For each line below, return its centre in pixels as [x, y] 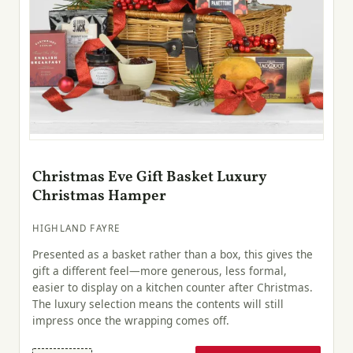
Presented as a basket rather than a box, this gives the [173, 255]
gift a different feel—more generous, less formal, [160, 271]
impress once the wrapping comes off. [131, 321]
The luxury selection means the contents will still [158, 304]
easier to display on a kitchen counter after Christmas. [173, 288]
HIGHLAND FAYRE [76, 228]
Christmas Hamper [99, 197]
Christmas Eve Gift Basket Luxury [150, 178]
